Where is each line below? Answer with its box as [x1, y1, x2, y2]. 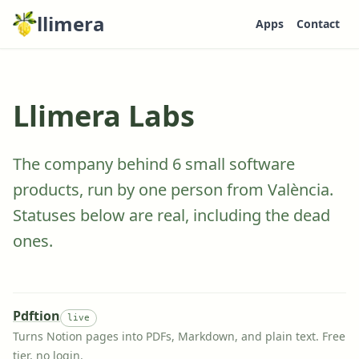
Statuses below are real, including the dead [13, 204, 330, 226]
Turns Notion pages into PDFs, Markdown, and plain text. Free [13, 329, 345, 344]
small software [181, 153, 295, 175]
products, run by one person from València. [13, 179, 333, 200]
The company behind [13, 153, 172, 175]
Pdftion [13, 307, 60, 325]
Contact [296, 16, 340, 31]
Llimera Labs [13, 96, 195, 135]
